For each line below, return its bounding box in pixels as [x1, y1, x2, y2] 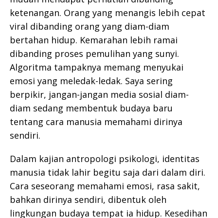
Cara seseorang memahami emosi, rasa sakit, [10, 180, 200, 192]
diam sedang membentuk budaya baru [10, 102, 173, 114]
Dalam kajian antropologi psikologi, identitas [10, 152, 200, 164]
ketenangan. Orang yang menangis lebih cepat [10, 6, 205, 18]
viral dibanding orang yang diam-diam [10, 20, 169, 32]
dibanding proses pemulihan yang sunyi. [10, 47, 179, 59]
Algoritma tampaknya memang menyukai [10, 61, 183, 73]
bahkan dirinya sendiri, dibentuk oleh [10, 193, 166, 205]
